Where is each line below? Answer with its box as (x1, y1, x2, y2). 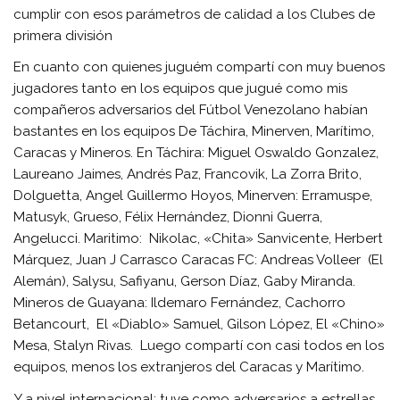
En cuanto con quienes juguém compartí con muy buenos (13, 59, 386, 76)
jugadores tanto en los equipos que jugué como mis (13, 80, 348, 97)
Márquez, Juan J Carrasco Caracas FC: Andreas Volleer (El (13, 252, 384, 269)
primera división (13, 28, 113, 45)
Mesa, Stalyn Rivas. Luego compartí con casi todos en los (13, 337, 385, 354)
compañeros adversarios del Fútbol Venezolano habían (13, 102, 369, 119)
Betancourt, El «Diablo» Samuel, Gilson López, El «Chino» (13, 316, 386, 333)
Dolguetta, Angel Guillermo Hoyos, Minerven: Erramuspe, (13, 187, 373, 204)
